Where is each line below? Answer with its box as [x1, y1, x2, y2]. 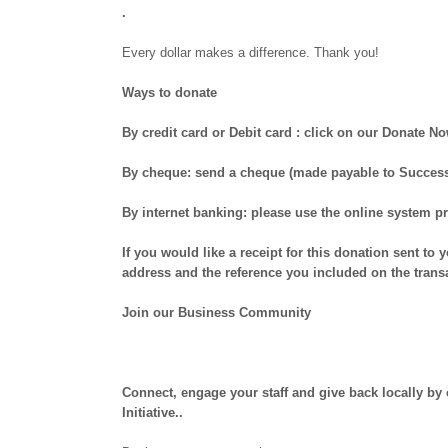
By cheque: [122, 165, 191, 180]
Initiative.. [122, 405, 183, 420]
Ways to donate [122, 85, 217, 100]
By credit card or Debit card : [122, 125, 300, 140]
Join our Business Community [122, 305, 311, 320]
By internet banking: [122, 205, 247, 220]
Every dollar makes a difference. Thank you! [122, 45, 379, 60]
